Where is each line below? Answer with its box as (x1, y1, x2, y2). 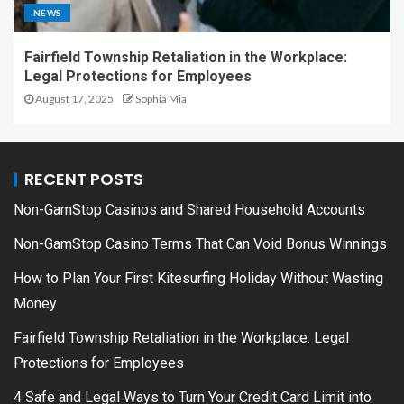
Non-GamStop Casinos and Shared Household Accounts (14, 201, 365, 219)
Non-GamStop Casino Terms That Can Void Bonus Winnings (14, 235, 387, 253)
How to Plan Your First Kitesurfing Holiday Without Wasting (14, 270, 383, 288)
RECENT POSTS (24, 168, 143, 191)
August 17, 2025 (33, 92, 114, 106)
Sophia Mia (135, 92, 187, 106)
